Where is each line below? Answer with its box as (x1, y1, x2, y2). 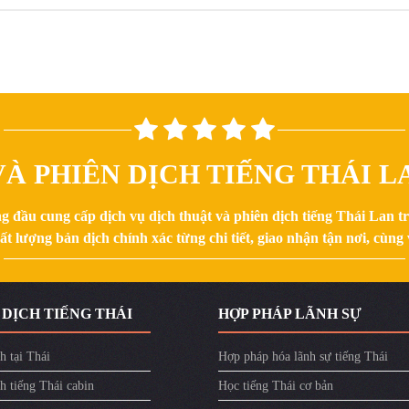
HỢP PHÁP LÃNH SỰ (218, 306, 362, 322)
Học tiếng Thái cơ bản (218, 379, 333, 393)
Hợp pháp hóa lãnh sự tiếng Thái (218, 350, 388, 364)
